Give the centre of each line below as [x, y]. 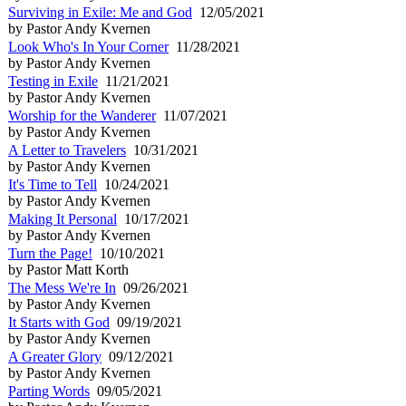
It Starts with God [59, 322]
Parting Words [49, 391]
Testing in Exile [53, 81]
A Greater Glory [55, 356]
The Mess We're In [62, 287]
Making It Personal [63, 218]
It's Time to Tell [53, 184]
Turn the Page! [50, 253]
